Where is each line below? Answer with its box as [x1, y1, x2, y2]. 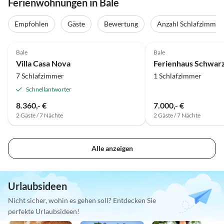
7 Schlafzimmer [16, 71, 64, 80]
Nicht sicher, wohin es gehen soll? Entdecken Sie [8, 196, 156, 205]
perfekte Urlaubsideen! [8, 207, 79, 216]
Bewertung [104, 19, 138, 28]
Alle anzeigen [91, 144, 133, 153]
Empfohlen [14, 19, 48, 28]
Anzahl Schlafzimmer [157, 19, 222, 28]
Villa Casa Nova [16, 58, 70, 68]
